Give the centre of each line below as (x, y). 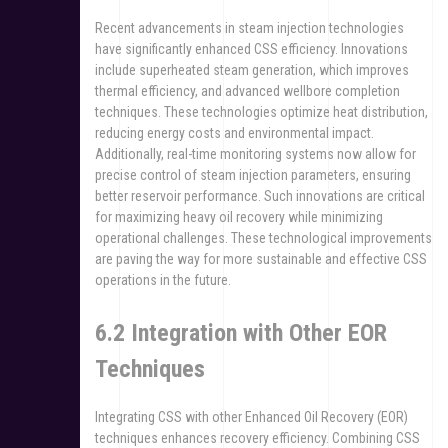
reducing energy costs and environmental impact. (234, 132)
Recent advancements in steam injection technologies (249, 27)
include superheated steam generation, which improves (252, 69)
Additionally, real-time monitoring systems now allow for (255, 153)
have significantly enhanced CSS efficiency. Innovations (251, 48)
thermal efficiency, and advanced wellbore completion (247, 90)
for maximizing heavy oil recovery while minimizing (239, 216)
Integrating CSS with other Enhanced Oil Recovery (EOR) (251, 416)
